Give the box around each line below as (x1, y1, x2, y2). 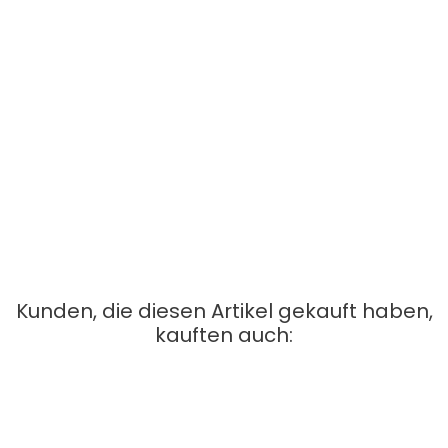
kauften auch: (155, 320, 293, 349)
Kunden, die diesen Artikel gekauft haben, (15, 296, 433, 325)
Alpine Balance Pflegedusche (15, 423, 217, 444)
